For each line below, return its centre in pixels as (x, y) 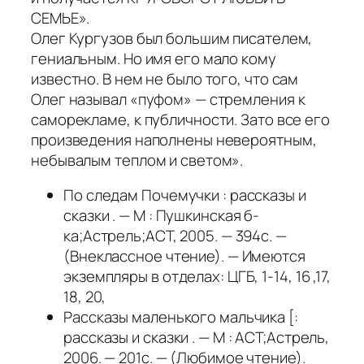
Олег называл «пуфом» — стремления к (168, 99)
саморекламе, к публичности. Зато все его (180, 119)
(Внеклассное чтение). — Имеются (184, 256)
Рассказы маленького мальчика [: (181, 317)
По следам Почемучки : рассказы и (185, 195)
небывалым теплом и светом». (137, 160)
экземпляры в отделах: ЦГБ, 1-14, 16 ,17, (197, 277)
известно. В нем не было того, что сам (165, 78)
